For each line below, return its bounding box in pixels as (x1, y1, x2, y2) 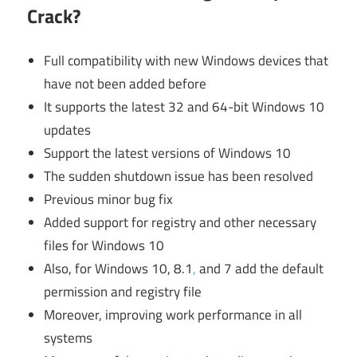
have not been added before (44, 73, 207, 95)
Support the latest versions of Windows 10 (44, 143, 292, 164)
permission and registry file (44, 281, 202, 303)
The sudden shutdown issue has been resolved (44, 166, 314, 187)
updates (44, 120, 92, 141)
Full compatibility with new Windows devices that (44, 50, 329, 72)
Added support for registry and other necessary (44, 212, 317, 233)
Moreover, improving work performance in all (44, 304, 303, 326)
